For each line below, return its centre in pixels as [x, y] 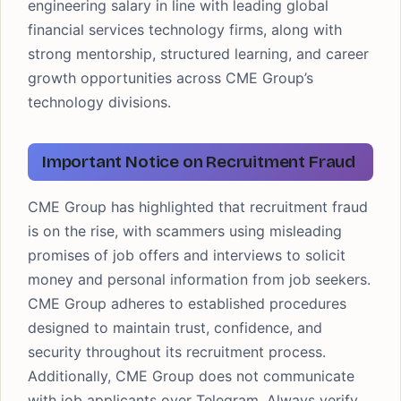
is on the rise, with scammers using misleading [185, 231]
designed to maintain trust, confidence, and [175, 328]
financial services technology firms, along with [185, 30]
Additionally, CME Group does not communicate [191, 376]
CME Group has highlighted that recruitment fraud [198, 207]
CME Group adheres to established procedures [187, 303]
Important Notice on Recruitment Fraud [199, 162]
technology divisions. [99, 102]
